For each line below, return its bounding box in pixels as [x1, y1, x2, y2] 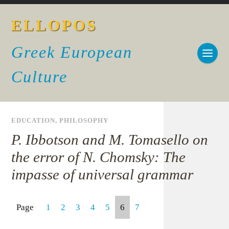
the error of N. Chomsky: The [11, 149, 186, 165]
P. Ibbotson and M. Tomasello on [11, 131, 209, 148]
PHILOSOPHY [59, 117, 109, 124]
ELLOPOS [11, 17, 98, 34]
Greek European [11, 43, 133, 61]
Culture [11, 67, 68, 86]
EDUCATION [11, 117, 56, 124]
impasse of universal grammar [11, 166, 194, 182]
